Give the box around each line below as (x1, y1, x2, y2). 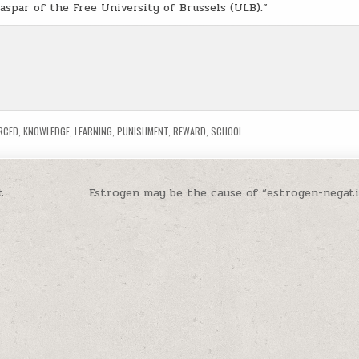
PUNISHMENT (117, 124, 169, 138)
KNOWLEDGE (23, 124, 71, 138)
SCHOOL (211, 124, 244, 138)
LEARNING (75, 124, 113, 138)
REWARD (173, 124, 207, 138)
